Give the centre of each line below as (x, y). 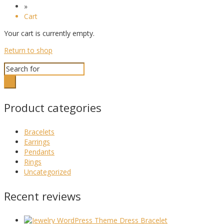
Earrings (37, 141)
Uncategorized (47, 171)
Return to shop (28, 50)
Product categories (53, 107)
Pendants (39, 151)
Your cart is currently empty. (49, 33)
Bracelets (39, 131)
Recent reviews (42, 196)
